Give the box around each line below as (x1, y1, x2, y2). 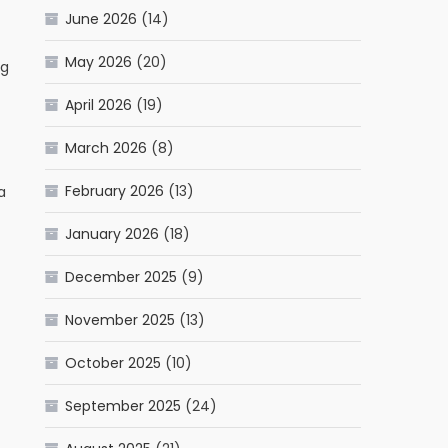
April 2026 (65, 95, 133, 116)
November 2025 (65, 310, 176, 331)
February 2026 (65, 181, 165, 202)
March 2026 (65, 138, 148, 159)
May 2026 (65, 52, 133, 73)
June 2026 (65, 9, 138, 30)
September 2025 (65, 396, 182, 417)
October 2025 (65, 353, 162, 374)
